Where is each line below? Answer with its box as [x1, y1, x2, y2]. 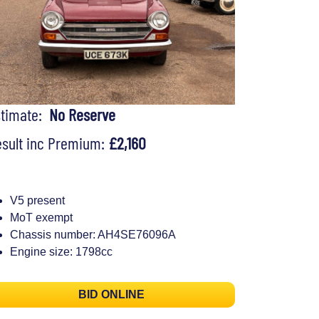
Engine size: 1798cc [10, 245, 113, 258]
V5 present [10, 194, 65, 206]
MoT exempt [10, 211, 73, 224]
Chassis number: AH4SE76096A [10, 228, 176, 241]
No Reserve [49, 104, 115, 125]
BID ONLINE [78, 288, 145, 301]
